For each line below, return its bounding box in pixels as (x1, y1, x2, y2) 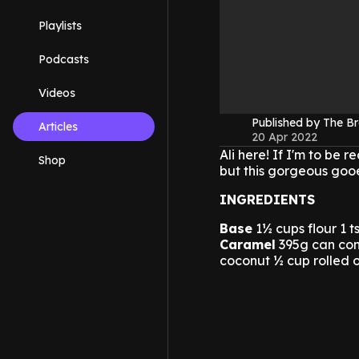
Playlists (38, 18, 82, 33)
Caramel (220, 236, 276, 253)
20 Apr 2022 (252, 130, 317, 145)
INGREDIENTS (220, 192, 315, 208)
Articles (38, 119, 78, 134)
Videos (38, 86, 75, 100)
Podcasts (38, 52, 89, 67)
